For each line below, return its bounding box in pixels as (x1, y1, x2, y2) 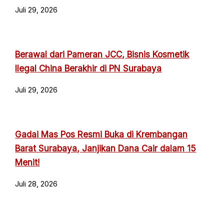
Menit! (15, 156, 40, 167)
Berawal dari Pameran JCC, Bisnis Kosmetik (15, 48, 189, 59)
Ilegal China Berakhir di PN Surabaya (15, 62, 162, 73)
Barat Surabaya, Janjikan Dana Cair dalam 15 (15, 142, 196, 153)
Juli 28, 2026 (15, 179, 58, 189)
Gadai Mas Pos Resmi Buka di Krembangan (15, 128, 188, 139)
